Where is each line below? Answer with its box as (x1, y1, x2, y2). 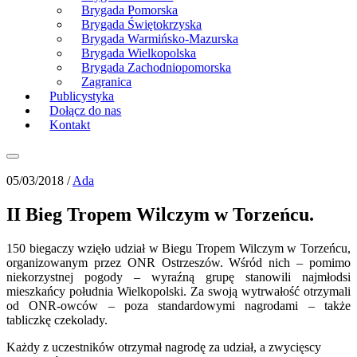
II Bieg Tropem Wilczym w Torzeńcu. (6, 203, 314, 225)
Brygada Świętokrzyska (81, 18, 202, 31)
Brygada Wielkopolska (81, 46, 197, 60)
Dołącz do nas (49, 104, 122, 117)
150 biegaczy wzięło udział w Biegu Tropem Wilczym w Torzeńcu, (6, 241, 351, 255)
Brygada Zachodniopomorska (81, 61, 232, 74)
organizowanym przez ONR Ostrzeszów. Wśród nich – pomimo (6, 255, 351, 269)
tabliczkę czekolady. (6, 312, 108, 327)
